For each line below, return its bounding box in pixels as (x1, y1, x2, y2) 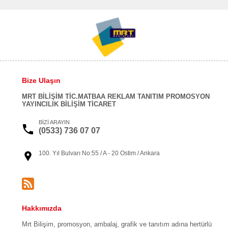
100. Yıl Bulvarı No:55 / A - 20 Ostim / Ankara (38, 149, 160, 157)
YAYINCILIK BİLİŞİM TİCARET (21, 100, 116, 108)
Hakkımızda (21, 204, 62, 212)
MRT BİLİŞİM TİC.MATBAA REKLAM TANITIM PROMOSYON (21, 92, 210, 100)
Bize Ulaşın (21, 76, 61, 84)
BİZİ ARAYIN (38, 119, 70, 125)
